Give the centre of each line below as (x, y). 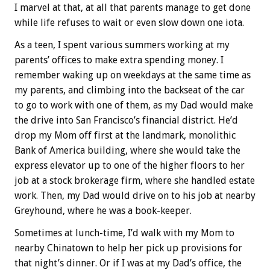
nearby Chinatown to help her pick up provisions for (128, 248)
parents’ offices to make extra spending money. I (119, 60)
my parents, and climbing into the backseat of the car (130, 90)
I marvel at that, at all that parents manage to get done (133, 7)
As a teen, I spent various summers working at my (122, 45)
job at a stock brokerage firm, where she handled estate (135, 180)
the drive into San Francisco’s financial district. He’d (126, 120)
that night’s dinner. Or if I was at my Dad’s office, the (128, 263)
